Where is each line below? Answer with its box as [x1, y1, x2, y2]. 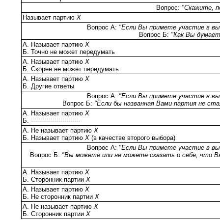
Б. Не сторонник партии [23, 192, 95, 200]
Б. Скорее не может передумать [23, 65, 119, 73]
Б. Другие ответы [23, 82, 74, 90]
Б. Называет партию [23, 134, 85, 141]
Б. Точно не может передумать [23, 48, 115, 55]
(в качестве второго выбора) [91, 134, 175, 141]
